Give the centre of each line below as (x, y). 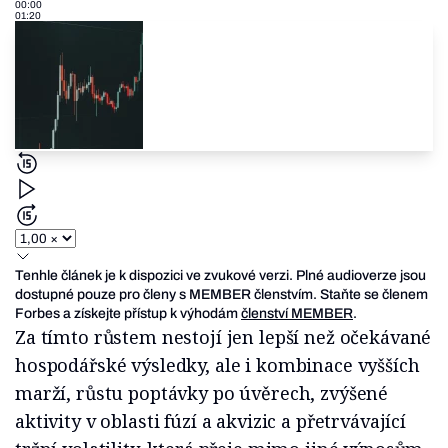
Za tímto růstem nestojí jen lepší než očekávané (223, 337)
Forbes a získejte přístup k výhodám (128, 314)
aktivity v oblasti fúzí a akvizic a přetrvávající (210, 421)
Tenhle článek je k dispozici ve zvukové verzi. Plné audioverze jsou (220, 276)
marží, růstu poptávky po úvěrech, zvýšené (202, 393)
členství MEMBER (297, 314)
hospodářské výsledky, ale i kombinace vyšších (217, 365)
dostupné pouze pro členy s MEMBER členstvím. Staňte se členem (221, 295)
